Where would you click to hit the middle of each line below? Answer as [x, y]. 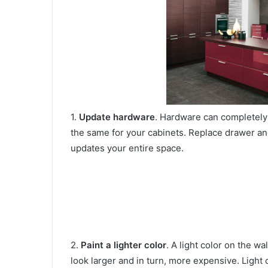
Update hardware [117, 117]
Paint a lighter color [124, 245]
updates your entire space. [127, 148]
